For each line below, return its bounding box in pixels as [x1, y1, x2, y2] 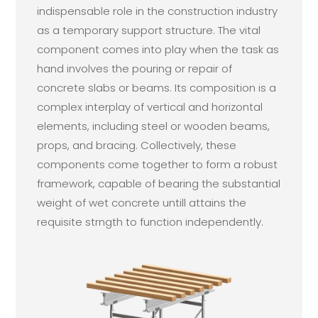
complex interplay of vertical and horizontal [37, 99, 263, 114]
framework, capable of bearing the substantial [37, 176, 281, 191]
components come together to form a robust [37, 157, 278, 172]
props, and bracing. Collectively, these [37, 138, 237, 153]
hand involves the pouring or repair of [37, 61, 233, 76]
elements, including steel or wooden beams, [37, 119, 270, 133]
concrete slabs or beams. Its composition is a [37, 80, 277, 95]
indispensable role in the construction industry [37, 4, 278, 18]
